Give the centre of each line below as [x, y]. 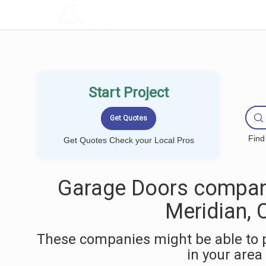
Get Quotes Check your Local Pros [129, 140]
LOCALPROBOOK [126, 15]
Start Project [129, 93]
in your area [224, 255]
